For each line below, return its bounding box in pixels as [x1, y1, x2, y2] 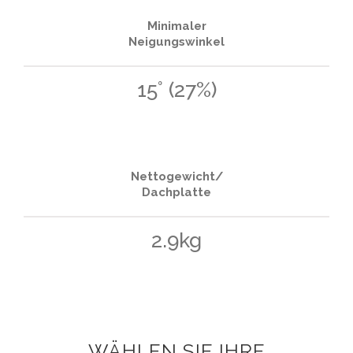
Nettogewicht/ [130, 169, 223, 184]
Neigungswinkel [128, 34, 225, 49]
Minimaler [147, 18, 206, 33]
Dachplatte [142, 184, 211, 199]
